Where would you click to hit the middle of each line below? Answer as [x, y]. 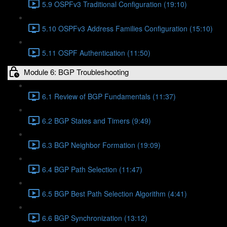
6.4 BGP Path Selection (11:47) [92, 169]
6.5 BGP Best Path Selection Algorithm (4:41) [115, 193]
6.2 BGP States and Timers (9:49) [97, 120]
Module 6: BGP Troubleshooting [76, 71]
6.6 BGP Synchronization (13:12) [95, 218]
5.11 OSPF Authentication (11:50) [96, 52]
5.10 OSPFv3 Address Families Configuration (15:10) [127, 28]
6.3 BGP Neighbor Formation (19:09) [101, 145]
